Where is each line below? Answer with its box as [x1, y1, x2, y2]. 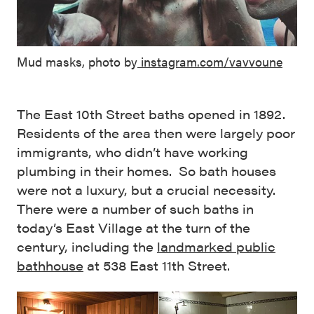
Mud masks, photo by [17, 52, 137, 70]
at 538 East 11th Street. [83, 256, 230, 274]
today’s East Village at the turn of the [17, 218, 250, 236]
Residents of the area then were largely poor [17, 123, 295, 142]
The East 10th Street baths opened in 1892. [17, 104, 289, 123]
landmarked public [157, 237, 275, 255]
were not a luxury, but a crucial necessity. [17, 180, 279, 198]
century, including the [17, 237, 157, 255]
